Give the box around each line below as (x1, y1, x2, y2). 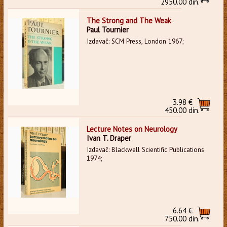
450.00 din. (165, 105, 200, 115)
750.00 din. (165, 213, 200, 223)
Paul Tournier (86, 24, 129, 34)
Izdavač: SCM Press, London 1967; (86, 36, 183, 46)
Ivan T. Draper (86, 133, 131, 143)
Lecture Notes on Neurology (86, 124, 177, 134)
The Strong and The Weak (86, 15, 171, 25)
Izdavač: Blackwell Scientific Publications (86, 145, 204, 154)
